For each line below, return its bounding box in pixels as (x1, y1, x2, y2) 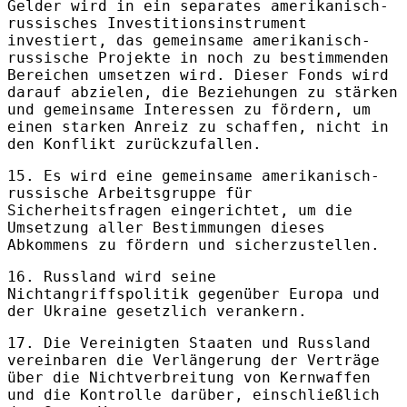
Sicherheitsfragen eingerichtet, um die (7, 201, 352, 219)
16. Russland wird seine (7, 267, 216, 285)
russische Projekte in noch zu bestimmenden (7, 48, 389, 66)
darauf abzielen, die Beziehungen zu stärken (7, 83, 398, 101)
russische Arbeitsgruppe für (7, 184, 253, 202)
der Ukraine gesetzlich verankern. (7, 302, 307, 320)
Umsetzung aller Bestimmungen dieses (7, 218, 325, 236)
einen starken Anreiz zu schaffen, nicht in (7, 117, 389, 135)
